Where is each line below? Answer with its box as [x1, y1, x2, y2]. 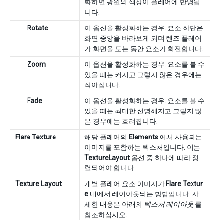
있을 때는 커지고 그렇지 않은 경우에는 [84, 71, 202, 79]
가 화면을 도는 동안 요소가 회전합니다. [84, 45, 203, 53]
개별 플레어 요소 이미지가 [84, 180, 166, 188]
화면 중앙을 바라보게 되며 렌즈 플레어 [84, 34, 202, 42]
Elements [129, 133, 158, 141]
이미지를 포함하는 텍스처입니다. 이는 [84, 143, 200, 151]
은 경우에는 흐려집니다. [84, 117, 158, 125]
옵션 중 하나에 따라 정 [130, 154, 199, 162]
